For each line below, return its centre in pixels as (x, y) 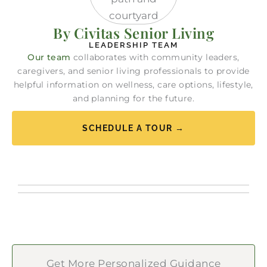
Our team (49, 57)
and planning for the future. (133, 98)
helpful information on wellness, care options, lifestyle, (133, 84)
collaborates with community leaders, (155, 57)
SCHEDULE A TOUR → (133, 128)
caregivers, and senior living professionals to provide (133, 71)
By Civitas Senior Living (133, 32)
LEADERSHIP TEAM (133, 45)
